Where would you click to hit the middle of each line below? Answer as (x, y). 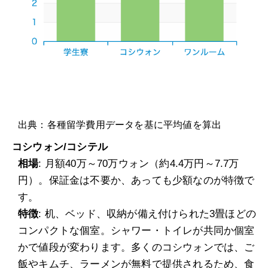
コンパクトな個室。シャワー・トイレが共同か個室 (136, 231)
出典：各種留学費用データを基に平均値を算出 (120, 125)
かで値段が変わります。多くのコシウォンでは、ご (136, 248)
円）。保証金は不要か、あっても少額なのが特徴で (136, 181)
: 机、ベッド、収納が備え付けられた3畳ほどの (147, 214)
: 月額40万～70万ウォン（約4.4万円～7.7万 (139, 164)
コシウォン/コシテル (60, 147)
